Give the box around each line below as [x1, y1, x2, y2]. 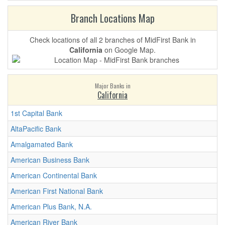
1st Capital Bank [11, 108, 62, 118]
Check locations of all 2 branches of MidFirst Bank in [29, 35, 196, 45]
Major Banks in [94, 81, 131, 90]
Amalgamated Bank [11, 139, 73, 149]
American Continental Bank [11, 170, 97, 180]
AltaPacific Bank [11, 124, 61, 134]
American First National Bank [11, 186, 103, 196]
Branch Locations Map [70, 11, 155, 26]
